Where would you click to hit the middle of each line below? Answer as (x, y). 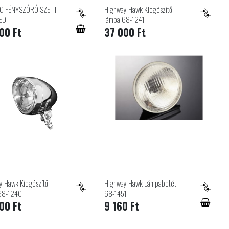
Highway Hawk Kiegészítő (139, 9)
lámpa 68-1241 (125, 19)
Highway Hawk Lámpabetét (141, 183)
